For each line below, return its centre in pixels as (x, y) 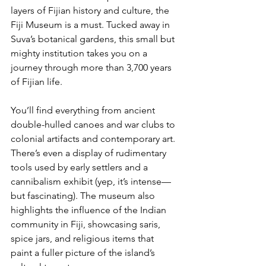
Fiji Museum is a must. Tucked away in (91, 24)
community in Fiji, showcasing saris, (87, 224)
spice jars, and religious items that (83, 238)
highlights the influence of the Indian (90, 210)
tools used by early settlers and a (80, 167)
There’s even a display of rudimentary (90, 153)
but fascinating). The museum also (84, 195)
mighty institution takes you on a (80, 53)
